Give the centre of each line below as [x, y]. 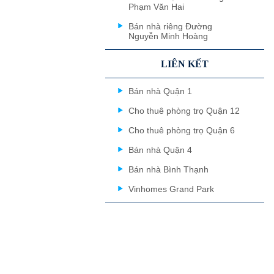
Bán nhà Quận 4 [160, 150]
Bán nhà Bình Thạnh [168, 169]
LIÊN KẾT [185, 64]
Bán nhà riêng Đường [170, 26]
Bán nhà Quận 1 [160, 91]
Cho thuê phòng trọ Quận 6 [182, 130]
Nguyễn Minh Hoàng [168, 36]
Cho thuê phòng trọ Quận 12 [184, 111]
